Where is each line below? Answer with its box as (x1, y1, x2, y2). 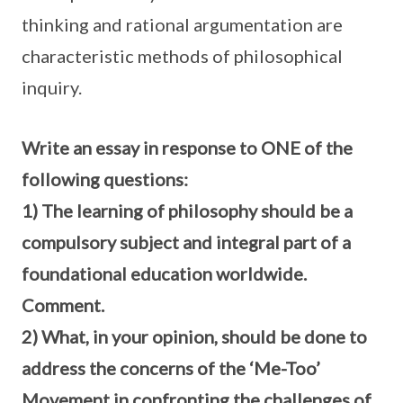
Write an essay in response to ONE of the (22, 137, 353, 158)
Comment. (22, 294, 104, 316)
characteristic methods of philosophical (22, 45, 343, 67)
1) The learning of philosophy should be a (22, 200, 353, 221)
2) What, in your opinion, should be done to (22, 326, 367, 347)
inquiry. (22, 76, 82, 98)
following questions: (22, 168, 188, 190)
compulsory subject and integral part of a (22, 231, 351, 253)
